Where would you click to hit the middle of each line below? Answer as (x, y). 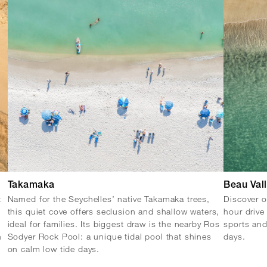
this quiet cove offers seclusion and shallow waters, (114, 211)
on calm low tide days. (54, 249)
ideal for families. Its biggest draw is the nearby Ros (114, 223)
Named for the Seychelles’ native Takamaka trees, (108, 198)
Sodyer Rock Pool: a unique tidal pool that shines (109, 236)
